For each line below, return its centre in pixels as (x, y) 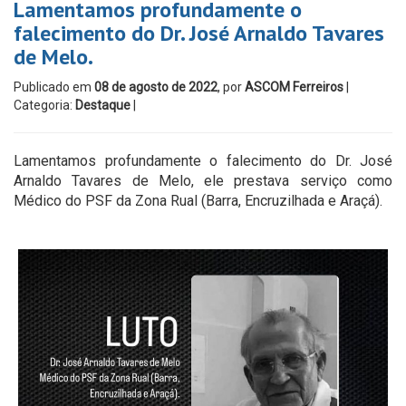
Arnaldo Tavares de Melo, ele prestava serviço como (203, 181)
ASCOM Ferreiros (294, 87)
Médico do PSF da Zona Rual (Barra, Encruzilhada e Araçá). (198, 201)
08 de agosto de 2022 (156, 87)
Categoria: (44, 105)
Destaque (103, 105)
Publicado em (54, 87)
